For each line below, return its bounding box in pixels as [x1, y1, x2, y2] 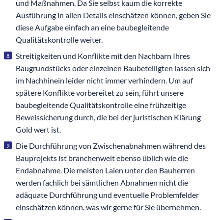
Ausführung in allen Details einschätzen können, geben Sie [16, 10, 211, 20]
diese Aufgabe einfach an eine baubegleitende [16, 23, 169, 32]
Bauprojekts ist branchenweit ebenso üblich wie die [16, 153, 188, 163]
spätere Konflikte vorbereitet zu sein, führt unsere [16, 88, 184, 98]
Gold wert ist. [16, 125, 61, 135]
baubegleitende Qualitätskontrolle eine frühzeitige [16, 100, 186, 110]
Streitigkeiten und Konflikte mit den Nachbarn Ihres [16, 51, 190, 61]
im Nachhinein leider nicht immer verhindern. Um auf [16, 76, 193, 85]
